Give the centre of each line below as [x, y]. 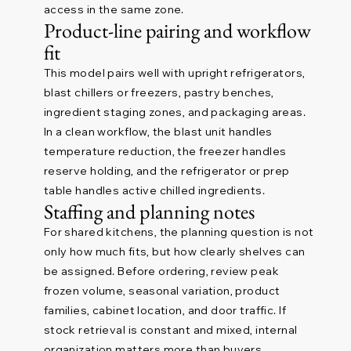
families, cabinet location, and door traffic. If [165, 311]
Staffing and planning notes [149, 212]
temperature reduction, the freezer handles [165, 152]
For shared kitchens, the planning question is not [179, 232]
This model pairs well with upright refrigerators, [174, 73]
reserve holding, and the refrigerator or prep [166, 171]
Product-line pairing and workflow [177, 31]
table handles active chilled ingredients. [154, 191]
